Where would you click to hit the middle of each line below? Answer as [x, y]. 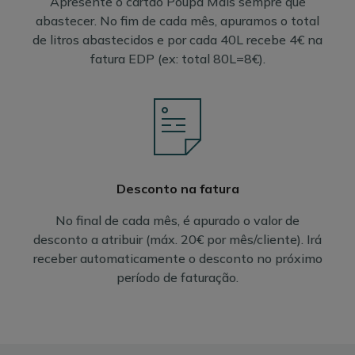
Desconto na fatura [177, 189]
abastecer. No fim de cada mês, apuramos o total [177, 21]
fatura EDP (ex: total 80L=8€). [177, 59]
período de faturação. [177, 277]
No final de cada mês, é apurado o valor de [177, 220]
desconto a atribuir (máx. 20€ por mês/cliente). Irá [177, 239]
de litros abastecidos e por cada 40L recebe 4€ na [177, 40]
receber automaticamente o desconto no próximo [177, 258]
